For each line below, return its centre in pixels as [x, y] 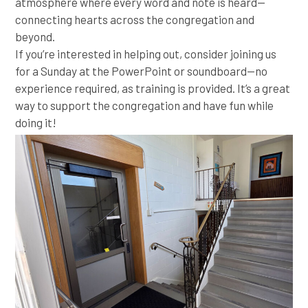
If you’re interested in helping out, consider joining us [146, 53]
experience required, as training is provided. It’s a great [153, 88]
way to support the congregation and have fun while [145, 105]
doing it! [36, 122]
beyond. [35, 36]
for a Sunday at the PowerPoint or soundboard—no [142, 70]
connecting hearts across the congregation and [135, 19]
